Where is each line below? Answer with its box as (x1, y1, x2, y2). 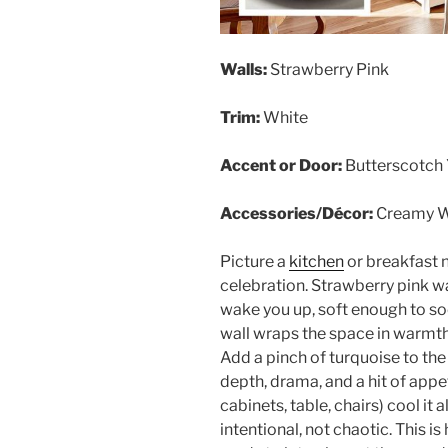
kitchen (289, 252, 344, 272)
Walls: (220, 60, 267, 80)
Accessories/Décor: (220, 204, 373, 224)
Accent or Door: (220, 156, 342, 176)
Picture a (220, 252, 289, 272)
